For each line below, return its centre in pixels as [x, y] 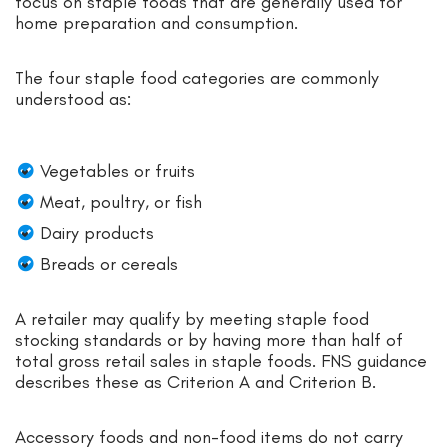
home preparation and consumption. [156, 23]
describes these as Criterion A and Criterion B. [195, 382]
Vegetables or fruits [117, 171]
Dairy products [97, 233]
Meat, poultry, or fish [121, 202]
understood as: [73, 99]
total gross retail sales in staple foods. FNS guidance [221, 361]
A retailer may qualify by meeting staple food [192, 319]
